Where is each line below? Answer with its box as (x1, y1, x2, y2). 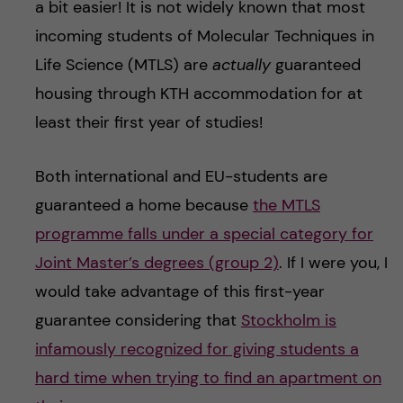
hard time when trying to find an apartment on (34, 367, 381, 390)
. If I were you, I (278, 252, 388, 274)
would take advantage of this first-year (34, 281, 325, 303)
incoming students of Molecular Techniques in (34, 25, 374, 48)
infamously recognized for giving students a (34, 338, 359, 361)
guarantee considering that (34, 309, 241, 332)
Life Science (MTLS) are (34, 54, 212, 76)
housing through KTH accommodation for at (34, 83, 363, 105)
